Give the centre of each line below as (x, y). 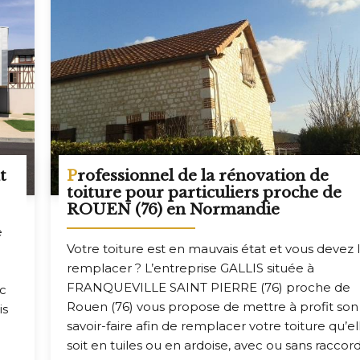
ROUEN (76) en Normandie (174, 210)
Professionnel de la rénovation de (72, 176)
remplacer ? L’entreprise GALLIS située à (191, 268)
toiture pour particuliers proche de (205, 193)
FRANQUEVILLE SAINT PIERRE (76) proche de (209, 288)
